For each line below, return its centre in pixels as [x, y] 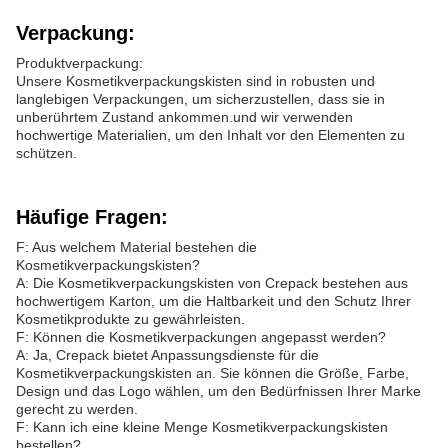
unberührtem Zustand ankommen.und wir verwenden [184, 117]
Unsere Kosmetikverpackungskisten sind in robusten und [195, 81]
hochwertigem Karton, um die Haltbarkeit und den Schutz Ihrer [213, 301]
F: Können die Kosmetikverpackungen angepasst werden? [201, 337]
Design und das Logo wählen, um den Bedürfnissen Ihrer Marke [218, 391]
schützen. [46, 153]
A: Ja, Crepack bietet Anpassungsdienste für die [167, 355]
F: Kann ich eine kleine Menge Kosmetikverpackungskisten [202, 427]
